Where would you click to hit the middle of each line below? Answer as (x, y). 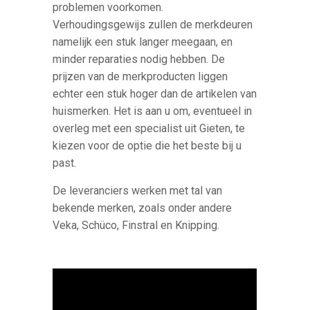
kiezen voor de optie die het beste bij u (147, 146)
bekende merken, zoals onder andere (143, 208)
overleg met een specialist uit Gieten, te (149, 129)
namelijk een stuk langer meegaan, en (143, 42)
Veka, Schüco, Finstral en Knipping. (136, 226)
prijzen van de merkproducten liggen (140, 77)
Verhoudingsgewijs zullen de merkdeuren (153, 25)
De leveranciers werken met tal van (138, 191)
